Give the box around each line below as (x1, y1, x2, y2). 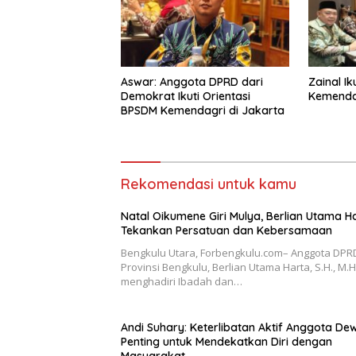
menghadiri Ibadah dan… (121, 273, 242, 288)
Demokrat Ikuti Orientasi (121, 88, 250, 103)
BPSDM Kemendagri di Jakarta (121, 103, 284, 118)
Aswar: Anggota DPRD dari (121, 74, 263, 89)
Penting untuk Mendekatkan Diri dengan (121, 334, 332, 349)
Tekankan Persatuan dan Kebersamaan (121, 222, 332, 238)
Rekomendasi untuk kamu (121, 174, 296, 193)
